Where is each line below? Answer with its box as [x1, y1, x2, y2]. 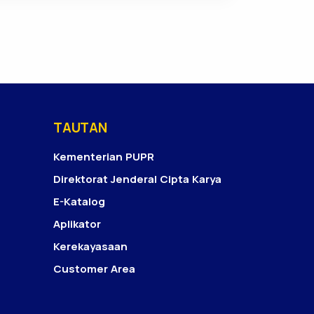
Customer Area [53, 261, 135, 276]
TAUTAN [53, 118, 107, 137]
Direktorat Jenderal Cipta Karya [53, 172, 221, 186]
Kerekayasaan [53, 239, 128, 254]
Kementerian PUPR [53, 149, 154, 164]
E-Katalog [53, 194, 105, 209]
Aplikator [53, 217, 101, 231]
